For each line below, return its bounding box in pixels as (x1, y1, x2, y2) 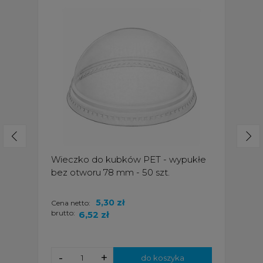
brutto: (51, 208, 75, 217)
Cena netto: (51, 198, 92, 207)
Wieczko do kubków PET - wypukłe (51, 153, 206, 165)
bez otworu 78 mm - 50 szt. (51, 166, 170, 178)
